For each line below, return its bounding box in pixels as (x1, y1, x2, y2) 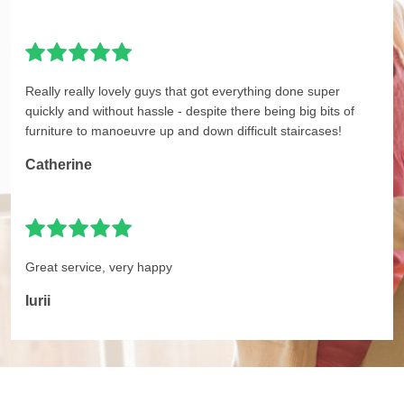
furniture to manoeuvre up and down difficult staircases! (25, 124, 342, 139)
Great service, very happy (25, 260, 172, 275)
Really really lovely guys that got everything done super (25, 84, 340, 99)
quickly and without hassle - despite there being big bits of (25, 104, 354, 119)
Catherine (25, 157, 92, 173)
